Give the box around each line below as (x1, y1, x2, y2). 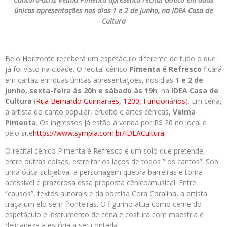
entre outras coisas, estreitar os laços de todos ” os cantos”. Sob (5, 157, 218, 166)
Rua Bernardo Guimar (36, 96, 107, 106)
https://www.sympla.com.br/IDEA (33, 128, 141, 138)
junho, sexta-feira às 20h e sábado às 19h (5, 86, 157, 95)
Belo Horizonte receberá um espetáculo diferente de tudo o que (5, 54, 216, 63)
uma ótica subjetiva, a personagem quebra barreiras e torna (5, 167, 203, 177)
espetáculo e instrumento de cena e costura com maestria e (5, 210, 204, 219)
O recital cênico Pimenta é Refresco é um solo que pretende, (5, 146, 205, 156)
